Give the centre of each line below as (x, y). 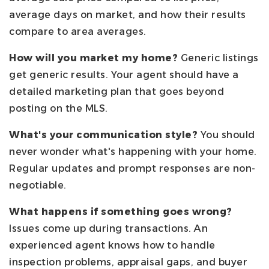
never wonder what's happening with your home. (133, 151)
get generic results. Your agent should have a (124, 74)
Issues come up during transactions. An (108, 228)
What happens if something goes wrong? (121, 211)
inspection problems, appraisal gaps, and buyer (128, 262)
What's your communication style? (103, 134)
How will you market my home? (93, 58)
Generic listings (218, 58)
